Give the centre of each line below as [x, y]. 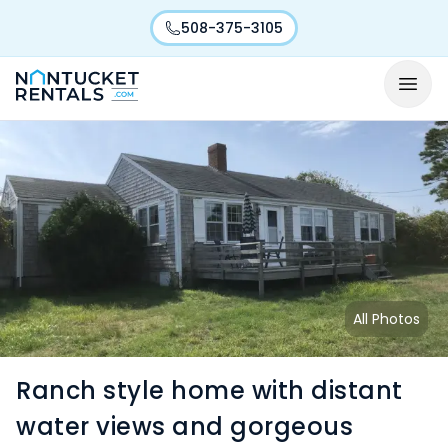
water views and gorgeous [184, 426]
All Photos [386, 319]
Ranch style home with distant [209, 390]
